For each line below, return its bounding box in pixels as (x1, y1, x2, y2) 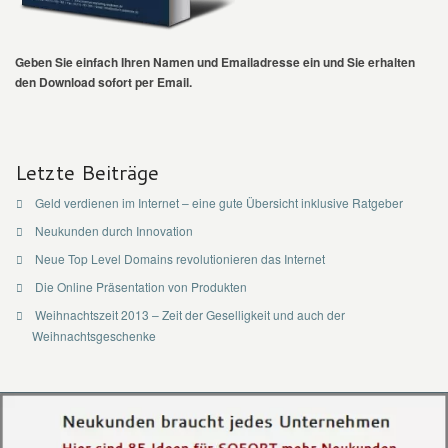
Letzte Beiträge (15, 157, 159, 187)
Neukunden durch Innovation (34, 221, 193, 239)
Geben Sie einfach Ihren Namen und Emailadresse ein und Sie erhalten (15, 52, 415, 71)
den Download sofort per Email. (15, 72, 192, 91)
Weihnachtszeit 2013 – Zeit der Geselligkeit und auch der (34, 305, 345, 323)
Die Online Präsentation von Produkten (34, 277, 247, 295)
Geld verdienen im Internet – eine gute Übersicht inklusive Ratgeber (34, 193, 403, 211)
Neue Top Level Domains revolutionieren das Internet (34, 249, 325, 267)
